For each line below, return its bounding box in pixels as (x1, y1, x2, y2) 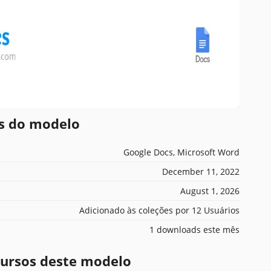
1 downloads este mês (149, 223, 240, 235)
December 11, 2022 (162, 165, 240, 177)
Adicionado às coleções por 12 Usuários (79, 204, 240, 216)
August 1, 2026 (180, 184, 240, 197)
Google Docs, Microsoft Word (123, 146, 240, 158)
